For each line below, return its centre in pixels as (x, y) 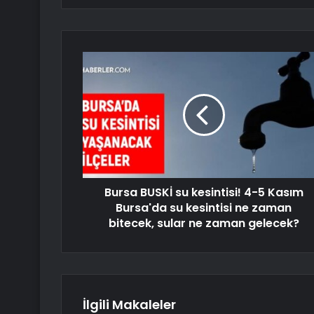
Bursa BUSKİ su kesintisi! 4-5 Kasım (204, 192)
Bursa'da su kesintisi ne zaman (204, 207)
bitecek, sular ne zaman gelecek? (204, 223)
